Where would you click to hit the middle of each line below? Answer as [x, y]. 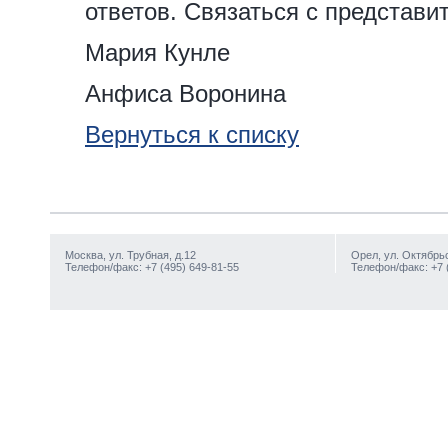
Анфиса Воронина [185, 93]
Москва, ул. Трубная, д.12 [130, 255]
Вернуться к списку [192, 134]
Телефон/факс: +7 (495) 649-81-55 [152, 267]
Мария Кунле [157, 52]
